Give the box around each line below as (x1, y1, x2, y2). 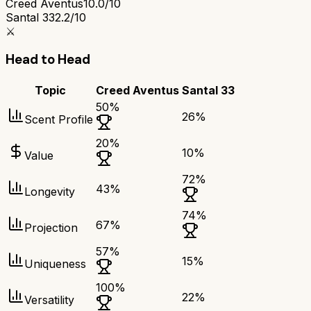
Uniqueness (24, 257, 86, 271)
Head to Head (6, 51, 90, 69)
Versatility (24, 293, 74, 308)
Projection (24, 221, 78, 235)
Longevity (24, 185, 75, 199)
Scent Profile (24, 112, 93, 127)
